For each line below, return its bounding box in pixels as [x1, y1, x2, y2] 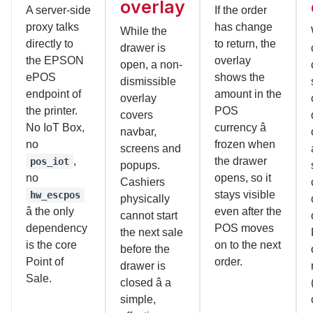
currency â [214, 121, 266, 133]
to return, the [214, 37, 276, 50]
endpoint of [26, 87, 81, 100]
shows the [214, 71, 265, 83]
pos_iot [30, 155, 69, 167]
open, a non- [120, 58, 182, 71]
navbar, [120, 125, 156, 138]
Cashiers [120, 175, 165, 188]
